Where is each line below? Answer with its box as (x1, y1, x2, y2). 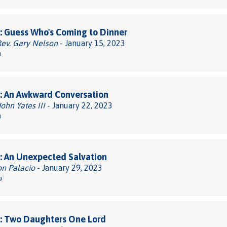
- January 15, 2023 (58, 39, 125, 48)
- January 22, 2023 (45, 101, 112, 110)
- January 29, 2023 (35, 163, 102, 172)
